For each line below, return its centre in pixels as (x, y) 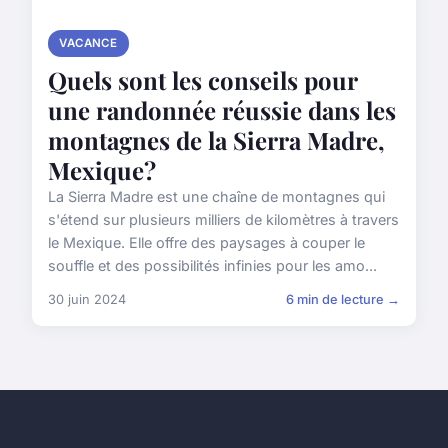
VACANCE (88, 42)
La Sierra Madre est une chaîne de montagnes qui (216, 196)
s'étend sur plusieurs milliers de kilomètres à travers (223, 219)
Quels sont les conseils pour (202, 79)
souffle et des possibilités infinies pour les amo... (212, 265)
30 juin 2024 (87, 299)
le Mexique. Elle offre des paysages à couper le (206, 242)
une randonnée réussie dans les (222, 109)
